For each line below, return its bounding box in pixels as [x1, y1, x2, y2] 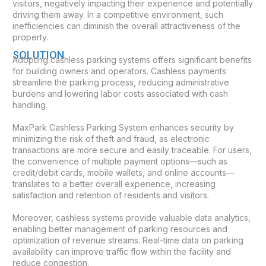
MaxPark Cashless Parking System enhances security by [12, 122, 234, 132]
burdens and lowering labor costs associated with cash [12, 88, 228, 99]
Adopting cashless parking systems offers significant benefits [12, 55, 252, 65]
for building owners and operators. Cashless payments [12, 66, 226, 76]
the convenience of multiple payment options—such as [12, 156, 227, 166]
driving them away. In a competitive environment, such [12, 9, 223, 20]
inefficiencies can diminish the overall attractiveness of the [12, 21, 240, 31]
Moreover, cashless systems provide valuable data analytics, [12, 213, 251, 223]
